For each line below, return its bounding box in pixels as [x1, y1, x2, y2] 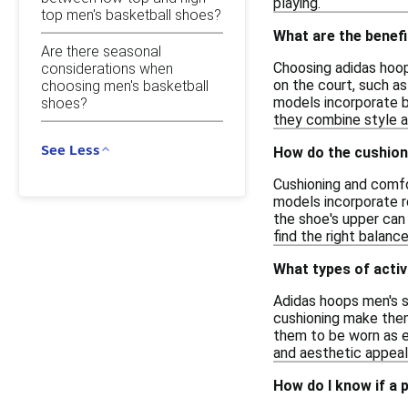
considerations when [41, 59, 173, 77]
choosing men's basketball [41, 76, 209, 95]
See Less [41, 140, 100, 158]
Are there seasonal [41, 42, 161, 60]
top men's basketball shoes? [41, 5, 221, 24]
